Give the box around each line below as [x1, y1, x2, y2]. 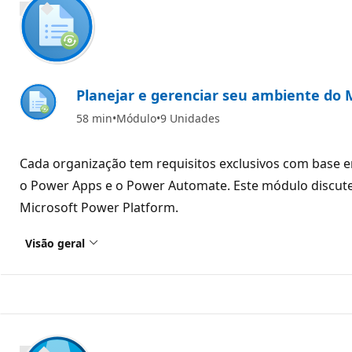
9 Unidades [160, 110, 220, 126]
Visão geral [25, 235, 85, 251]
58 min [76, 110, 112, 126]
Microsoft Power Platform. [20, 198, 178, 216]
